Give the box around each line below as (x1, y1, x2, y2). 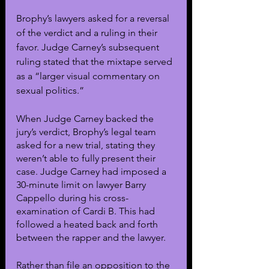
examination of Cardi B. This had (16, 205, 157, 217)
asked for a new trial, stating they (16, 139, 157, 151)
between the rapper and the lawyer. (16, 231, 168, 243)
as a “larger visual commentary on (16, 70, 162, 82)
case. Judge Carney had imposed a (16, 165, 169, 177)
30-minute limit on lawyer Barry (16, 178, 148, 190)
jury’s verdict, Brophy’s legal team (16, 125, 159, 138)
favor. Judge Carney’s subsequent (16, 41, 162, 53)
